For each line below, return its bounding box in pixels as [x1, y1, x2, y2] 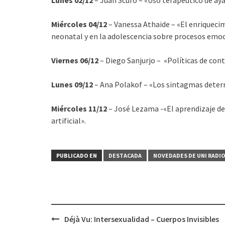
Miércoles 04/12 [51, 19, 107, 29]
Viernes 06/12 [51, 55, 98, 65]
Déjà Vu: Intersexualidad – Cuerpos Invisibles [64, 213, 219, 224]
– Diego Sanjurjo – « [98, 55, 167, 65]
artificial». [51, 115, 86, 126]
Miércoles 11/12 [51, 103, 107, 114]
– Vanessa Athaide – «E [107, 19, 185, 29]
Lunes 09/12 [51, 79, 93, 89]
